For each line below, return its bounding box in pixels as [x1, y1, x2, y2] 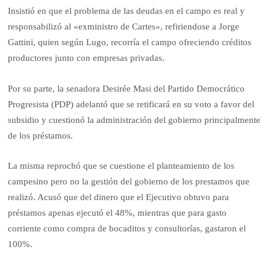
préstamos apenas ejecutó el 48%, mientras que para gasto [8, 208, 227, 218]
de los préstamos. [8, 130, 74, 140]
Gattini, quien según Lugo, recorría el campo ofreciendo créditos [8, 37, 252, 48]
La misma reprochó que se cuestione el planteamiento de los [8, 161, 235, 171]
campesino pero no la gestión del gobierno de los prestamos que [8, 177, 250, 187]
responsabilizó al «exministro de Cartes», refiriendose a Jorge [8, 22, 240, 32]
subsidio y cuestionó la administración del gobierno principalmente [8, 115, 261, 125]
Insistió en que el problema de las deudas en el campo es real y [8, 6, 245, 16]
